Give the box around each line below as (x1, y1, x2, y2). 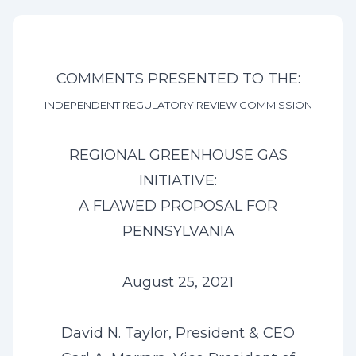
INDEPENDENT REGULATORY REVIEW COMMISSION (44, 99, 312, 111)
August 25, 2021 (122, 273, 234, 291)
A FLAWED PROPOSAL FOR (79, 197, 277, 215)
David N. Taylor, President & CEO (61, 324, 295, 342)
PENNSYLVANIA (122, 222, 234, 240)
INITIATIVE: (139, 172, 217, 189)
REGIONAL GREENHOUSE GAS (68, 146, 288, 164)
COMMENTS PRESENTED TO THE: (56, 70, 300, 87)
